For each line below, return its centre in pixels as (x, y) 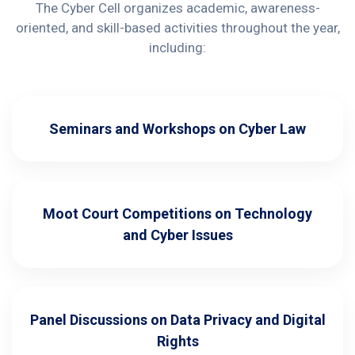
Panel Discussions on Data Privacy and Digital (177, 319)
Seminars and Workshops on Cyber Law (177, 128)
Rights (177, 341)
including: (177, 47)
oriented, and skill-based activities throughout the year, (177, 27)
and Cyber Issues (177, 235)
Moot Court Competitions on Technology (177, 213)
